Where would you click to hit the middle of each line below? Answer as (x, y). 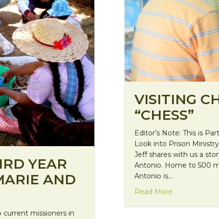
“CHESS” (164, 115)
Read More (153, 192)
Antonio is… (153, 176)
